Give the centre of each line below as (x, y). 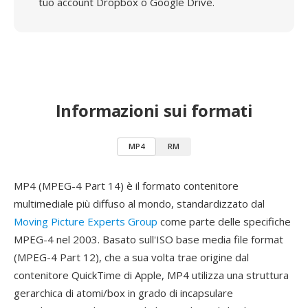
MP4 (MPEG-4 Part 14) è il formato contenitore (126, 186)
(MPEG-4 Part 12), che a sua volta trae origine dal (131, 257)
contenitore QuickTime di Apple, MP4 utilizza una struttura (151, 275)
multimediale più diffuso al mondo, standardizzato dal (139, 203)
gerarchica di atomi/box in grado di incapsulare (123, 293)
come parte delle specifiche (224, 221)
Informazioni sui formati (154, 110)
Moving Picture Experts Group (86, 221)
